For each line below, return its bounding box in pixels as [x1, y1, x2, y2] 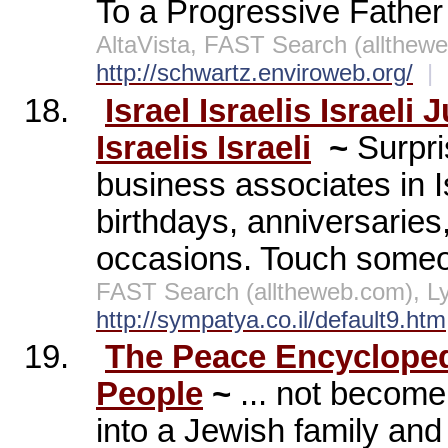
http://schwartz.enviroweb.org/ [96, 59, 413, 87]
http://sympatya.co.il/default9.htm [96, 305, 446, 333]
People [96, 375, 203, 412]
